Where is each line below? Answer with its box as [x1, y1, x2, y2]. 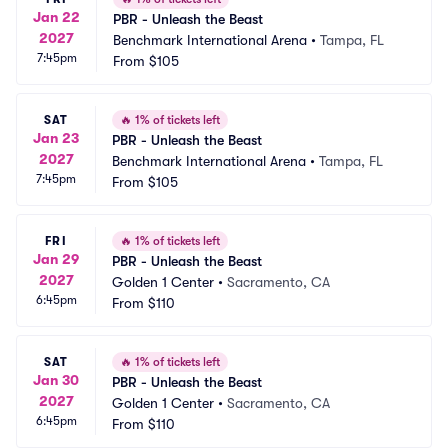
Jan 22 [33, 8, 80, 25]
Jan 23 [33, 129, 79, 146]
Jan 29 [33, 250, 79, 267]
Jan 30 [33, 371, 79, 388]
